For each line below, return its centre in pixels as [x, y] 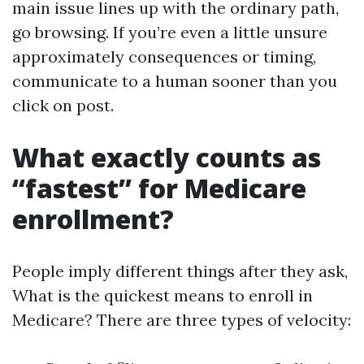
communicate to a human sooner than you [175, 81]
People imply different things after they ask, [180, 271]
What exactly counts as [167, 157]
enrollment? [93, 219]
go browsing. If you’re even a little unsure [170, 32]
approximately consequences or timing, [164, 56]
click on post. [63, 105]
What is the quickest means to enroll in [162, 295]
